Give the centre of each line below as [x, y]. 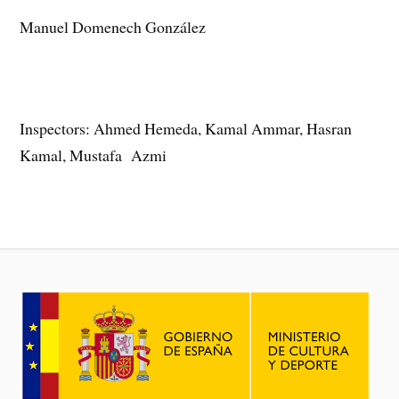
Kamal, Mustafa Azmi [94, 155]
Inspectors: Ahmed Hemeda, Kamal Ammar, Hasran [186, 128]
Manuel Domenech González [113, 26]
